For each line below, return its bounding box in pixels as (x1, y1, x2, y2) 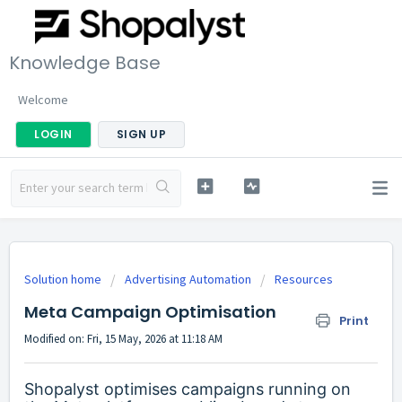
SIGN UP (116, 126, 166, 142)
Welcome (18, 91, 68, 108)
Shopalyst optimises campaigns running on (24, 380, 351, 399)
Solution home (24, 271, 104, 287)
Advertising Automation (125, 271, 251, 287)
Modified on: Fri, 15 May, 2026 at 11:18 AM (24, 331, 223, 346)
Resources (275, 271, 333, 287)
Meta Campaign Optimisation (24, 301, 276, 323)
